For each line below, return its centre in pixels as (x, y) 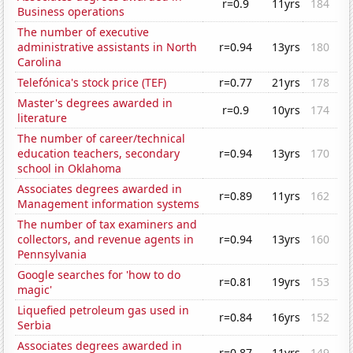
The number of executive (84, 32)
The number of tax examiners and (108, 225)
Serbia (35, 325)
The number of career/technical (102, 139)
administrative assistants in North (108, 47)
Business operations (71, 12)
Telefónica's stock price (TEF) (92, 83)
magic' (35, 290)
